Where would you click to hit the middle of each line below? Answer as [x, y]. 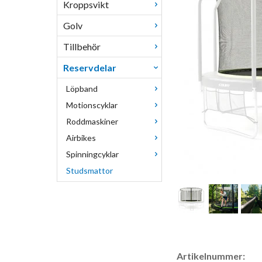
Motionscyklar [92, 105]
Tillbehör [82, 46]
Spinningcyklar [92, 154]
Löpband [82, 89]
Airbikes [81, 138]
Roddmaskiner [92, 121]
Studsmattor [89, 170]
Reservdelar [90, 68]
